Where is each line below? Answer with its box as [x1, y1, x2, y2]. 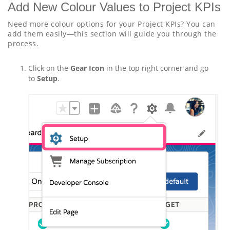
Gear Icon [70, 63, 106, 73]
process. [8, 39, 39, 49]
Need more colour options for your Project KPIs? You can [8, 19, 216, 29]
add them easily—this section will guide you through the [8, 29, 217, 39]
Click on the [28, 63, 70, 73]
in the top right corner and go [106, 63, 208, 73]
